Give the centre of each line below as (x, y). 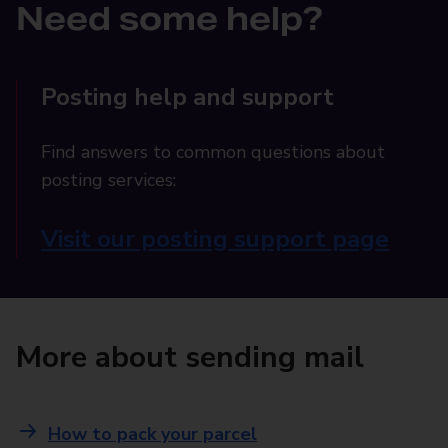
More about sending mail (190, 357)
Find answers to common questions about (213, 152)
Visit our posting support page (215, 238)
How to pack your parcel (152, 434)
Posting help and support (187, 97)
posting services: (108, 180)
